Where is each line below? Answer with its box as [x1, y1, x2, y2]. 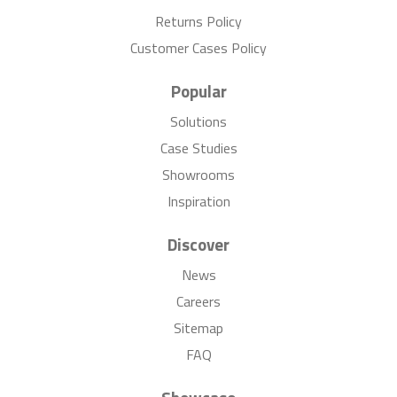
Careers [176, 291, 221, 313]
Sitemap [174, 317, 223, 339]
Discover [167, 231, 230, 258]
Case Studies [160, 137, 237, 160]
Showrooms [162, 164, 235, 186]
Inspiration [167, 191, 230, 213]
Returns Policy [155, 11, 242, 33]
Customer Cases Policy [130, 37, 267, 59]
